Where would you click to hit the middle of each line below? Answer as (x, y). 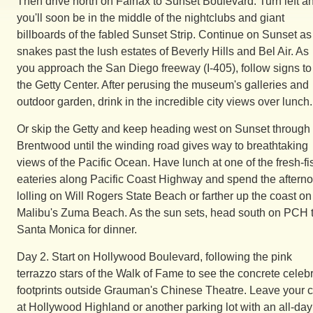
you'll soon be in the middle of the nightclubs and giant (151, 18)
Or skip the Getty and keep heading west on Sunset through (163, 129)
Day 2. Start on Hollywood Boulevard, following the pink (154, 257)
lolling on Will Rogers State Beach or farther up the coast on (164, 196)
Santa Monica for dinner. (77, 230)
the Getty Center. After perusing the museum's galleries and (163, 85)
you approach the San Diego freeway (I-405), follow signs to (164, 68)
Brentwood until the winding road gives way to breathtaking (162, 146)
